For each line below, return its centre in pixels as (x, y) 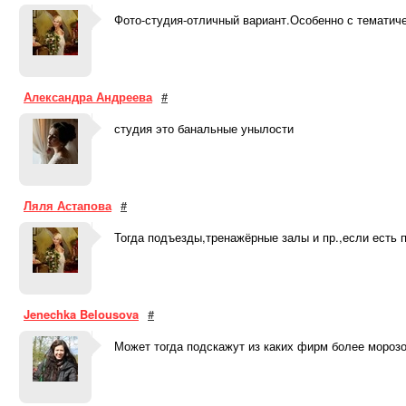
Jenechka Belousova (81, 314)
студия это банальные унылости (204, 128)
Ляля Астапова (68, 205)
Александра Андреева (88, 97)
